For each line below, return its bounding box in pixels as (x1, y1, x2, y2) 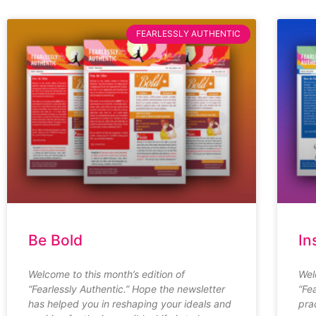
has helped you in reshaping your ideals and (28, 298, 231, 310)
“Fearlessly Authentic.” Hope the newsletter (28, 283, 225, 296)
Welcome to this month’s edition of (28, 268, 185, 281)
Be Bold (28, 231, 83, 250)
